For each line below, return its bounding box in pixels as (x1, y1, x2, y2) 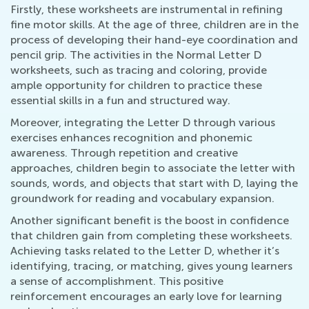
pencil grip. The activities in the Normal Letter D (10, 48, 261, 62)
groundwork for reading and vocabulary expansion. (10, 192, 275, 206)
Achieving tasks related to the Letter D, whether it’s (10, 244, 279, 258)
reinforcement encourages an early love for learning (10, 290, 282, 303)
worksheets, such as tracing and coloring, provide (10, 63, 267, 77)
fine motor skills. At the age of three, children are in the (10, 18, 299, 32)
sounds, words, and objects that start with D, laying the (10, 177, 298, 190)
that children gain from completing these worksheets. (10, 229, 292, 243)
